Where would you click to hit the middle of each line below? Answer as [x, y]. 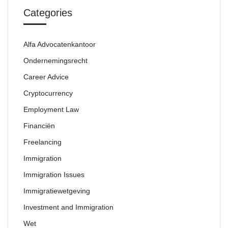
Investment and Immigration [68, 207]
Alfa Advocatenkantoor [60, 44]
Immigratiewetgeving [57, 191]
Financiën [39, 126]
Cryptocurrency [48, 93]
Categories [48, 13]
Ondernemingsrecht [55, 61]
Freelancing [42, 142]
